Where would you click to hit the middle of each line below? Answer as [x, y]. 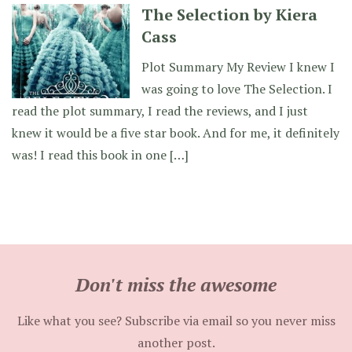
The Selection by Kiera [229, 15]
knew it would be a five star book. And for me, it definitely [176, 133]
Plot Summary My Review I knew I [238, 67]
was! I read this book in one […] [100, 155]
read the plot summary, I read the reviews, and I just [160, 111]
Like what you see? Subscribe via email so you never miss [176, 321]
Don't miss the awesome [176, 284]
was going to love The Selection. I [237, 89]
